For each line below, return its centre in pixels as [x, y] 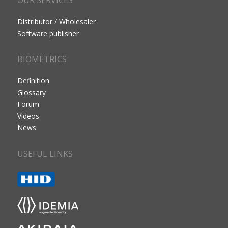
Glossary [31, 93]
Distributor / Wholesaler [56, 21]
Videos [28, 116]
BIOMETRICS [42, 59]
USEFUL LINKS [45, 154]
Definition [33, 81]
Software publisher [48, 33]
